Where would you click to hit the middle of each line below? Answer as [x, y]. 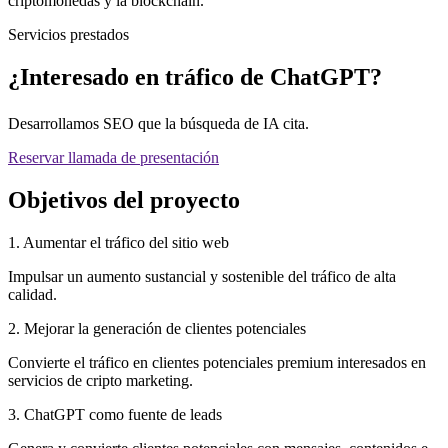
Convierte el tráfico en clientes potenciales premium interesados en [217, 362]
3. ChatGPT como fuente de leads [115, 414]
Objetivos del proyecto [124, 199]
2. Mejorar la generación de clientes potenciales [157, 328]
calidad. [32, 294]
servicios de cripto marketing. [100, 380]
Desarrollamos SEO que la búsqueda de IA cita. [158, 123]
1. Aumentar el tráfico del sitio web [118, 242]
